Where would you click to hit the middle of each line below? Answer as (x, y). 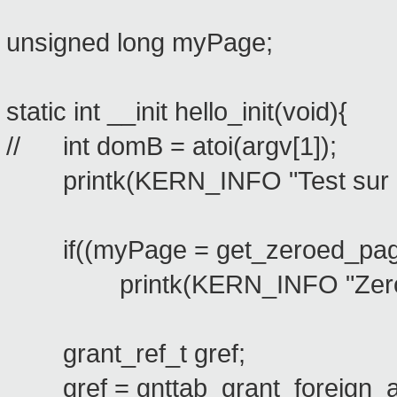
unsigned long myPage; (140, 43)
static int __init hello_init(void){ (177, 112)
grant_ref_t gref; (126, 354)
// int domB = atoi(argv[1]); (171, 147)
